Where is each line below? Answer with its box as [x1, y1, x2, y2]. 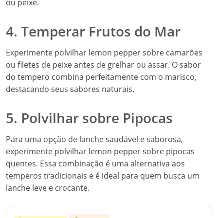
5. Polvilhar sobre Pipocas [6, 109, 173, 127]
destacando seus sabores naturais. [6, 84, 134, 94]
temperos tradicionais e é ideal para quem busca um [6, 170, 200, 181]
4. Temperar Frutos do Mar [6, 22, 181, 40]
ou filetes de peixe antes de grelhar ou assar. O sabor [6, 59, 201, 70]
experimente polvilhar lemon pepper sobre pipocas [6, 146, 195, 157]
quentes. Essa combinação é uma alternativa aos [6, 158, 185, 169]
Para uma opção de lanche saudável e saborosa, [6, 134, 183, 145]
